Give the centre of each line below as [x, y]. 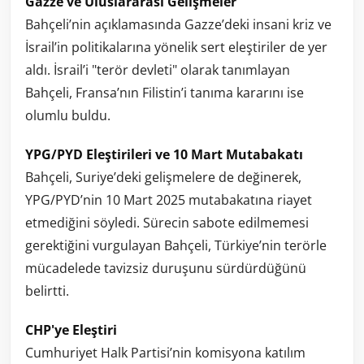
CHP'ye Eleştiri [71, 330]
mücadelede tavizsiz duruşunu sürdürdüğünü [166, 269]
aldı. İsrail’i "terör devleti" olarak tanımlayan [158, 70]
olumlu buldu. [68, 116]
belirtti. [47, 291]
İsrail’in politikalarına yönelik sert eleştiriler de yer [176, 48]
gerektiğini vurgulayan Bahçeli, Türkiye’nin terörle [176, 246]
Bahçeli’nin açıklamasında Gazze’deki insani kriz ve [178, 25]
